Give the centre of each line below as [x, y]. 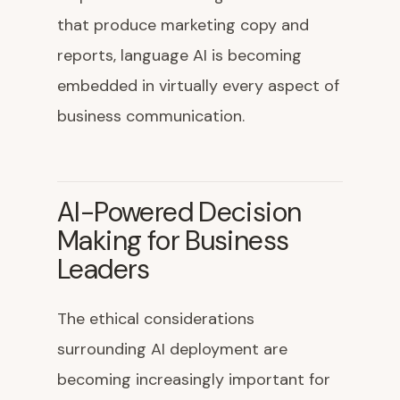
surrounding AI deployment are [172, 350]
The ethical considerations [156, 319]
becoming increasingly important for [194, 380]
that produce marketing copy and [183, 25]
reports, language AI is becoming [179, 56]
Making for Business [173, 241]
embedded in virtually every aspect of [198, 86]
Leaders [104, 270]
